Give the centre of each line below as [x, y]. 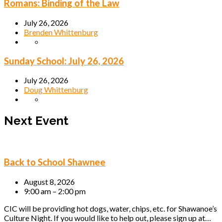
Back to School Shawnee [55, 162]
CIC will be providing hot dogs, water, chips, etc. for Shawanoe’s [111, 208]
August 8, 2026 [49, 181]
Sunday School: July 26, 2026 [64, 61]
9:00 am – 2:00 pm [55, 191]
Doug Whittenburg [56, 90]
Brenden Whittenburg [61, 32]
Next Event [36, 121]
